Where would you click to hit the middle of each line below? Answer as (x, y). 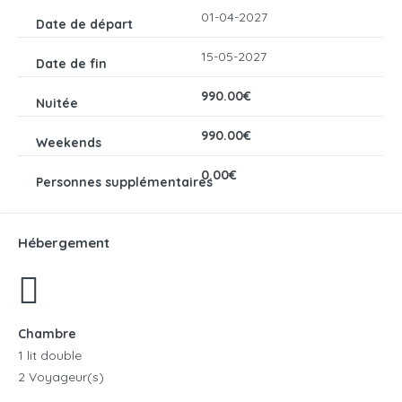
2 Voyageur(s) (61, 377)
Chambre (47, 334)
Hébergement (64, 243)
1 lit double (50, 356)
